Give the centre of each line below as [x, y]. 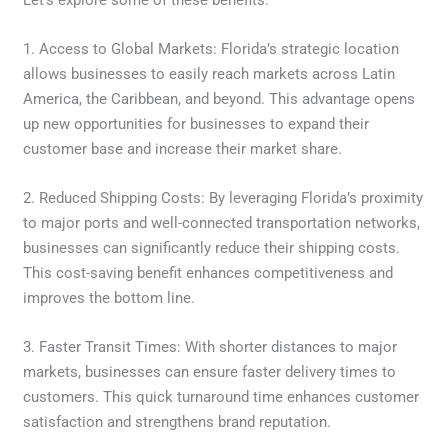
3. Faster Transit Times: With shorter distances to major [210, 346]
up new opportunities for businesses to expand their [196, 123]
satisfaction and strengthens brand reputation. [177, 421]
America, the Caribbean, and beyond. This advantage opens [219, 98]
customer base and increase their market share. [183, 148]
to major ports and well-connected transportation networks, [222, 222]
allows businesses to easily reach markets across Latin [209, 73]
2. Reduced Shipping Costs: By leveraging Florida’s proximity [223, 197]
